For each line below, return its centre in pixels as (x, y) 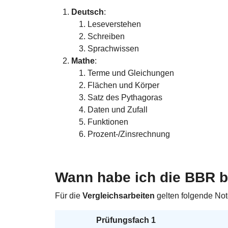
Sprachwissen (113, 48)
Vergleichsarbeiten (120, 195)
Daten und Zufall (118, 109)
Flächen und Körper (123, 85)
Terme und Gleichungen (131, 73)
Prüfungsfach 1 (126, 220)
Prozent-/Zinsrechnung (129, 134)
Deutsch (88, 12)
